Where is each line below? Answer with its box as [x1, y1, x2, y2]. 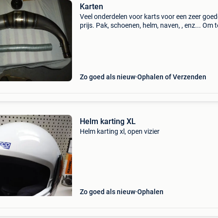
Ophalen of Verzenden [137, 73, 206, 81]
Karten [79, 2, 103, 11]
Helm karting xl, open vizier [79, 127, 160, 135]
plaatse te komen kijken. [79, 30, 152, 38]
